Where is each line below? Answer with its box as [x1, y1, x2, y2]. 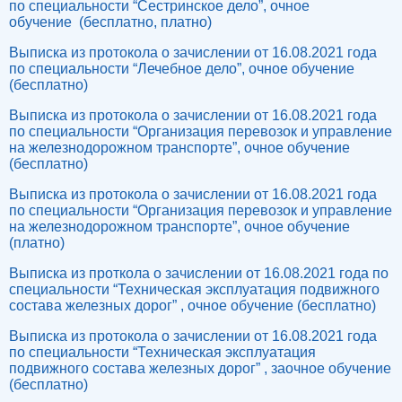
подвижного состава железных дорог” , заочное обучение [9, 361, 391, 376]
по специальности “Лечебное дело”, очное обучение [9, 61, 354, 76]
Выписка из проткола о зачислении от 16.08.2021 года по [9, 266, 389, 281]
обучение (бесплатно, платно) [9, 14, 212, 30]
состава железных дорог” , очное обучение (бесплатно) [9, 298, 380, 313]
